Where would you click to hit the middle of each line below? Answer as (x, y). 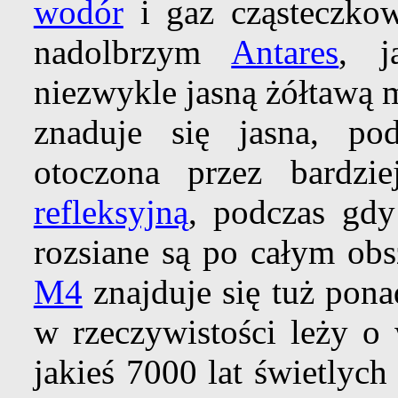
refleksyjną (111, 212)
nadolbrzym (132, 52)
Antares (285, 52)
